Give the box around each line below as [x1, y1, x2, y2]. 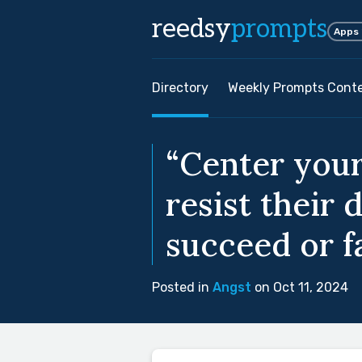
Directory [152, 80, 208, 95]
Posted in [152, 280, 213, 295]
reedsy [152, 14, 231, 44]
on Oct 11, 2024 [251, 280, 348, 295]
